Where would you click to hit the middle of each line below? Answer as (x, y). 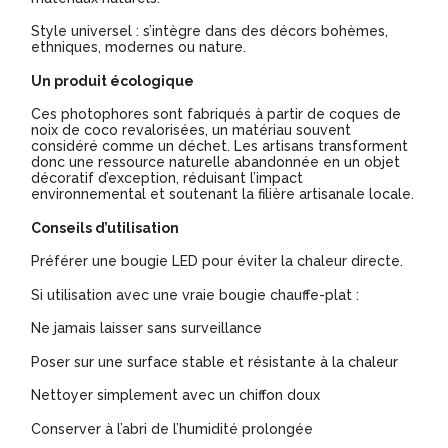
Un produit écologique (113, 80)
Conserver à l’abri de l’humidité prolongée (172, 428)
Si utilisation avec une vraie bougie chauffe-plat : (195, 294)
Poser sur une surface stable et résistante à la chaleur (215, 361)
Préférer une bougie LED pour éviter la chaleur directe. (217, 261)
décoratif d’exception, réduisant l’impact (167, 178)
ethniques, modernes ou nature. (139, 47)
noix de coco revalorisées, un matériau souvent (191, 130)
